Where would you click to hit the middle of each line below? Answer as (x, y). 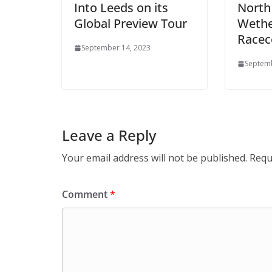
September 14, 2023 (116, 48)
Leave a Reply (109, 135)
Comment (86, 194)
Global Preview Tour (131, 23)
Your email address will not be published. (155, 158)
